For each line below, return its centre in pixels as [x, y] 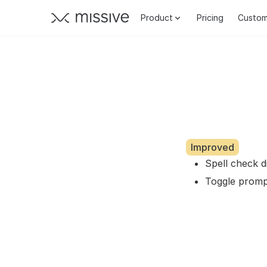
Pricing [210, 18]
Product [157, 18]
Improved [212, 147]
